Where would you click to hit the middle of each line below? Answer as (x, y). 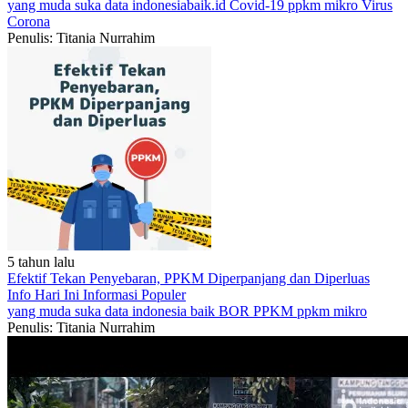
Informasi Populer (134, 295)
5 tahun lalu (41, 262)
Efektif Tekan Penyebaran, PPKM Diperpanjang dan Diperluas (189, 278)
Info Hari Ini (45, 295)
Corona (29, 21)
